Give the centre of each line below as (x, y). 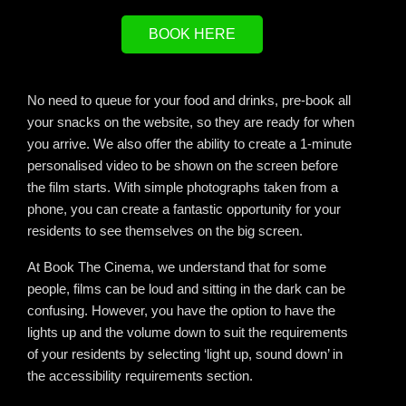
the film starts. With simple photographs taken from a (183, 188)
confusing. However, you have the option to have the (181, 311)
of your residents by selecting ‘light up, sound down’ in (185, 354)
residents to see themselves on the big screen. (167, 231)
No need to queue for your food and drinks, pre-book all (189, 101)
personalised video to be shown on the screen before (183, 166)
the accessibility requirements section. (140, 376)
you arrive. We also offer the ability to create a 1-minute (189, 144)
